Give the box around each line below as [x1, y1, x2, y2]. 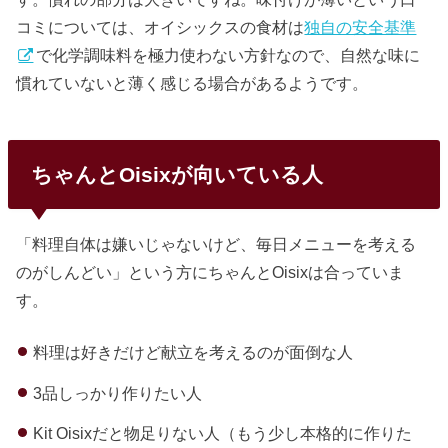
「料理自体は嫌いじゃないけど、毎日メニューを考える [16, 234, 417, 253]
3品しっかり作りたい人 [32, 383, 202, 402]
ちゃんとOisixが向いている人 [30, 162, 323, 186]
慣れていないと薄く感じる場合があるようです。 [16, 73, 369, 92]
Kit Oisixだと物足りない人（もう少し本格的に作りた [32, 424, 412, 443]
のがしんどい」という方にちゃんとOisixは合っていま [16, 262, 405, 281]
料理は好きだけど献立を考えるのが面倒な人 [32, 343, 353, 362]
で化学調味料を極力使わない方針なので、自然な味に [36, 45, 421, 64]
